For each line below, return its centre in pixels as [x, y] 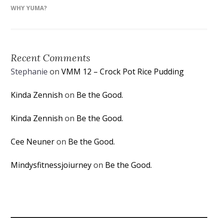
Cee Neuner [33, 142]
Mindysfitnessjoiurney [51, 165]
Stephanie [29, 72]
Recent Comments [51, 58]
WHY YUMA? [29, 8]
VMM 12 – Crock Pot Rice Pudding [123, 72]
